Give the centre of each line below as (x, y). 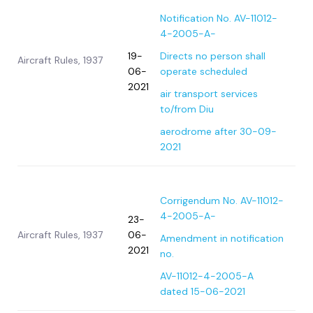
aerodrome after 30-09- (218, 132)
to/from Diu (187, 109)
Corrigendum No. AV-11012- (222, 201)
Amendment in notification (222, 239)
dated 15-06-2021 (203, 292)
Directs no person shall (213, 56)
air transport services (209, 94)
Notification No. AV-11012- (219, 19)
